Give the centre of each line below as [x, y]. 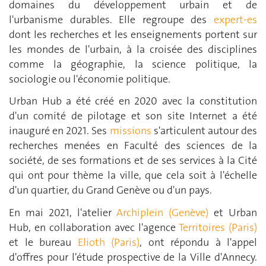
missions [132, 131]
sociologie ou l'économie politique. [90, 79]
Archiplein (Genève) [163, 212]
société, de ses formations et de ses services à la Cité [133, 161]
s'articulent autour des [205, 131]
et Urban [233, 212]
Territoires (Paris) [216, 227]
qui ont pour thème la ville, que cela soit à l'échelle [133, 175]
